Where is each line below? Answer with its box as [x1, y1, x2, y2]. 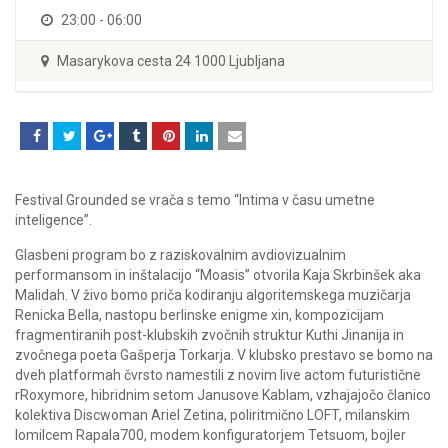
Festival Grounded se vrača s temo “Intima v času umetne [15, 191, 375, 208]
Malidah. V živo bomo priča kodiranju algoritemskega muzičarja [15, 286, 411, 303]
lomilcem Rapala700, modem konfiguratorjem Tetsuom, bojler [15, 426, 406, 443]
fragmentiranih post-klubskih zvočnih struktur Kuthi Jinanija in [15, 326, 404, 343]
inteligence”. [15, 211, 92, 228]
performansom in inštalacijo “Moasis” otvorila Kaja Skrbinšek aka [15, 266, 421, 283]
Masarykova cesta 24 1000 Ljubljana [54, 52, 285, 69]
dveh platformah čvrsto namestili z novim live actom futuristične [15, 366, 421, 383]
